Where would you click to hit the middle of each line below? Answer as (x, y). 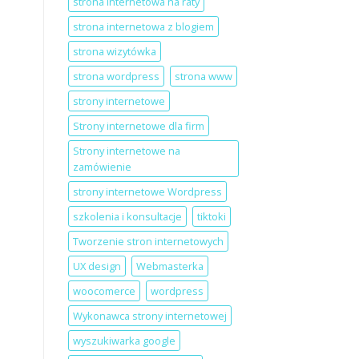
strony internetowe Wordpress (147, 192)
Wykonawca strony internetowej (149, 316)
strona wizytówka (114, 52)
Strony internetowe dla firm (138, 126)
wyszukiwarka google (124, 341)
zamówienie (102, 167)
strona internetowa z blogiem (143, 27)
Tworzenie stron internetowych (148, 242)
